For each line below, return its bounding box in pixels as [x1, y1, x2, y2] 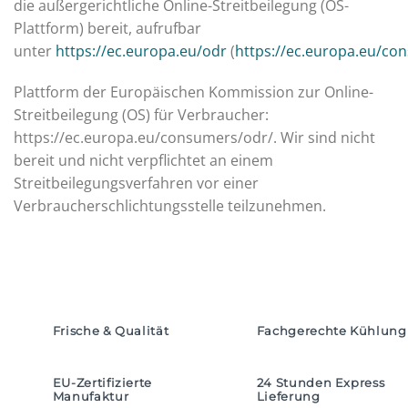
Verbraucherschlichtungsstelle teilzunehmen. [14, 196, 326, 217]
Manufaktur [52, 390, 129, 404]
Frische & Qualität [52, 324, 169, 339]
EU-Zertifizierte [52, 376, 153, 391]
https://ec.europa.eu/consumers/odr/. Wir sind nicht [14, 127, 375, 148]
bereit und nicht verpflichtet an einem [14, 150, 273, 171]
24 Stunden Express [256, 376, 385, 391]
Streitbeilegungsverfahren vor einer [14, 173, 259, 194]
